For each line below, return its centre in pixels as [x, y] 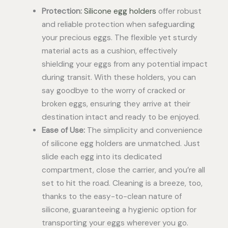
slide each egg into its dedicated [102, 156]
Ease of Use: [63, 130]
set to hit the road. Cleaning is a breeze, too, [122, 183]
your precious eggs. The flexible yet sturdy [119, 37]
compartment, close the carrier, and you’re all [123, 170]
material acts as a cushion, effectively [109, 51]
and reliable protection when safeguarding [118, 24]
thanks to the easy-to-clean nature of [111, 196]
